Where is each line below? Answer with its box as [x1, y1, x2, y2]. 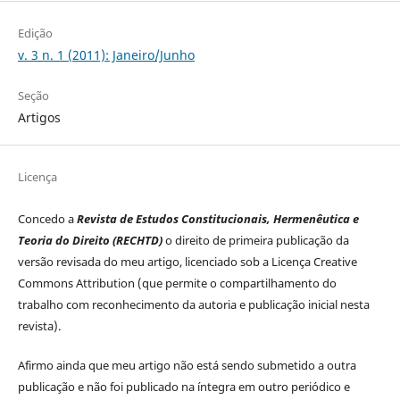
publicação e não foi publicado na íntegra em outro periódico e [17, 379, 350, 396]
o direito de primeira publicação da [162, 232, 349, 249]
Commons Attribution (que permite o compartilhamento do [17, 275, 337, 292]
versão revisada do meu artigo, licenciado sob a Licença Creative [17, 254, 357, 271]
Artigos [17, 109, 61, 127]
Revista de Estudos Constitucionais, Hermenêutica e [76, 211, 359, 228]
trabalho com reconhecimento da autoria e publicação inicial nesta [17, 296, 370, 313]
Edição [17, 25, 53, 42]
